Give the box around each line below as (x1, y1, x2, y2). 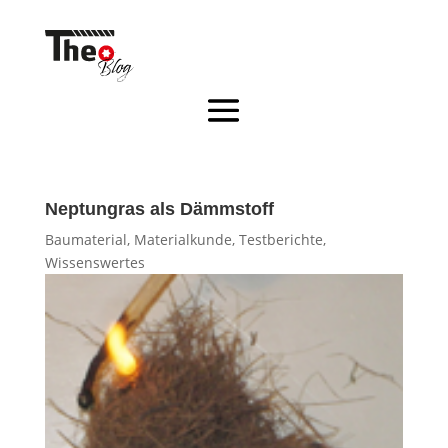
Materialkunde (133, 229, 232, 249)
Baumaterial (44, 229, 127, 249)
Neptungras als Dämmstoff (44, 198, 274, 219)
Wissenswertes (44, 252, 145, 272)
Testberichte (238, 229, 323, 249)
